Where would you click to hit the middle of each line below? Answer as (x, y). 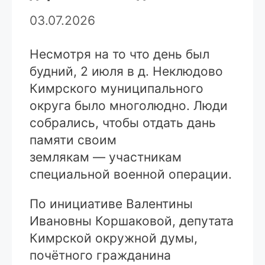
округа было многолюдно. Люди (129, 105)
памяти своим (73, 140)
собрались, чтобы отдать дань (123, 122)
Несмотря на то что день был (119, 54)
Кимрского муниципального (117, 88)
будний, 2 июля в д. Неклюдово (126, 71)
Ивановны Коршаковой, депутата (132, 221)
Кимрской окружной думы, (114, 238)
